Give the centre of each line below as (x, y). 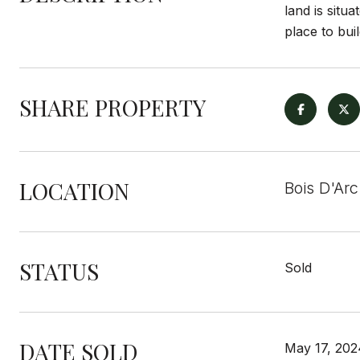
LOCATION (74, 191)
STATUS (59, 271)
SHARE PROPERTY (112, 107)
